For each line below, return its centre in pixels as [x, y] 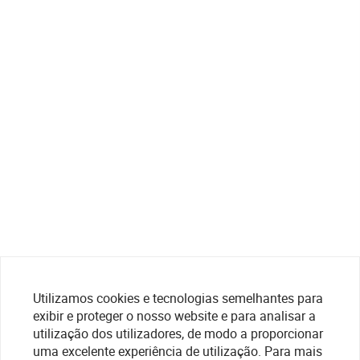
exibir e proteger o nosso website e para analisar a [174, 316]
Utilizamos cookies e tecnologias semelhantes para [178, 298]
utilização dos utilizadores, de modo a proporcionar [178, 333]
